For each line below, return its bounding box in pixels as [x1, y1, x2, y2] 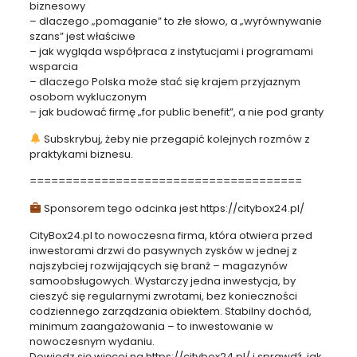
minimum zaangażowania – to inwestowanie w [29, 318, 273, 334]
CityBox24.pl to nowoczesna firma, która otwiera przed [29, 227, 312, 243]
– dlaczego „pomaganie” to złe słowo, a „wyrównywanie [29, 13, 322, 29]
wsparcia [29, 58, 78, 74]
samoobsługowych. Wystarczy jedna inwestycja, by [29, 273, 296, 288]
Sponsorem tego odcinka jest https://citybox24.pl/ [41, 200, 304, 216]
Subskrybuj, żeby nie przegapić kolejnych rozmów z [41, 131, 310, 147]
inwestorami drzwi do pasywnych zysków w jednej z [29, 242, 297, 258]
